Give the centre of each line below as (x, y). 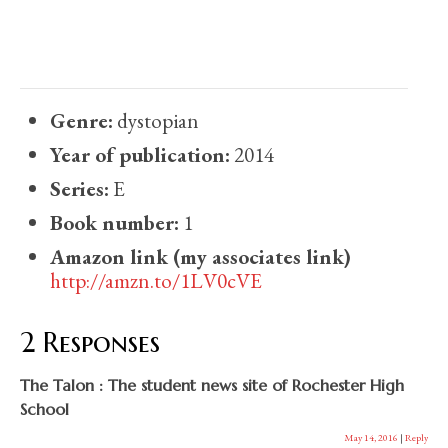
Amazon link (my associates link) (200, 257)
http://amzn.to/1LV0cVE (156, 281)
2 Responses (90, 343)
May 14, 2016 (371, 438)
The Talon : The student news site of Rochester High (212, 385)
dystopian (156, 121)
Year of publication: (140, 155)
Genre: (81, 121)
